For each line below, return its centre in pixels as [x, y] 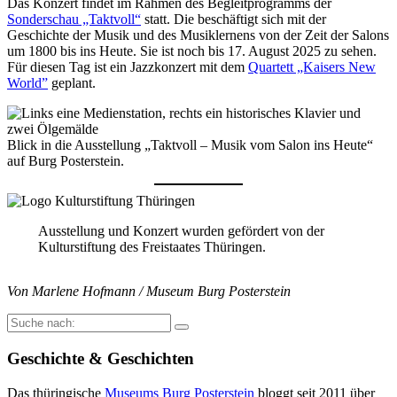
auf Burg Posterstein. [66, 160]
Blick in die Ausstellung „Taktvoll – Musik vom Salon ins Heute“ [190, 144]
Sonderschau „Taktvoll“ [74, 19]
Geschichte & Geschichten [101, 358]
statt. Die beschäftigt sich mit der [234, 19]
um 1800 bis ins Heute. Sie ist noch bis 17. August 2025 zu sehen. [192, 51]
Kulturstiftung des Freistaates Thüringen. [152, 247]
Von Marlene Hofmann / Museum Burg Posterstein [149, 292]
